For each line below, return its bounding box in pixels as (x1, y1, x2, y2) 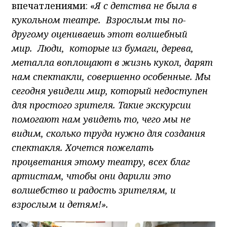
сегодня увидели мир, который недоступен (12, 85, 208, 97)
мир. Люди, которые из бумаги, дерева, (12, 42, 194, 55)
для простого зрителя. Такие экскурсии (12, 99, 191, 111)
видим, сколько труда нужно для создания (12, 127, 205, 140)
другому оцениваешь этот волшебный (12, 28, 187, 41)
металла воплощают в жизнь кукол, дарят (12, 56, 213, 69)
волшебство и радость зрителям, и (12, 184, 176, 197)
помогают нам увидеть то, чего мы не (12, 113, 191, 126)
